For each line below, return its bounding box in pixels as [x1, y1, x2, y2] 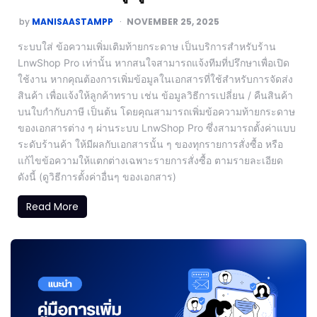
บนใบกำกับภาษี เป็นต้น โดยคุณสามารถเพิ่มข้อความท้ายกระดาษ [18, 105, 295, 117]
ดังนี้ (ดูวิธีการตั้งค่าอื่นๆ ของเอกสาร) [18, 170, 176, 183]
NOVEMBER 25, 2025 [127, 15, 219, 28]
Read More [26, 199, 79, 214]
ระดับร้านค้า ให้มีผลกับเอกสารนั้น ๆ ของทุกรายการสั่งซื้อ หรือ [18, 137, 283, 150]
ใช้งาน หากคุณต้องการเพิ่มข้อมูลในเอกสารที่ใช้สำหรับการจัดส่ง [18, 72, 293, 85]
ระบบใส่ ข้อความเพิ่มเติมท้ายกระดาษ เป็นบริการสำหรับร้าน [18, 40, 276, 52]
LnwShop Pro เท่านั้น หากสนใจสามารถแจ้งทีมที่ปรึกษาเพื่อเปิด [18, 56, 289, 69]
